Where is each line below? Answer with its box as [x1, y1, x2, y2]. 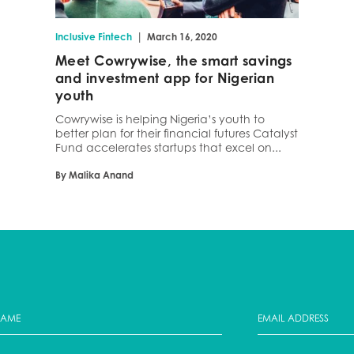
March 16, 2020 [147, 31, 217, 43]
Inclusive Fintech [55, 31, 132, 43]
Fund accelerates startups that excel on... [55, 141, 281, 155]
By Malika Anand [55, 169, 134, 182]
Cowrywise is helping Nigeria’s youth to [55, 112, 265, 126]
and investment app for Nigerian [55, 70, 275, 87]
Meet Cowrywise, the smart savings [55, 52, 292, 70]
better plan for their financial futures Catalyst [55, 126, 298, 141]
